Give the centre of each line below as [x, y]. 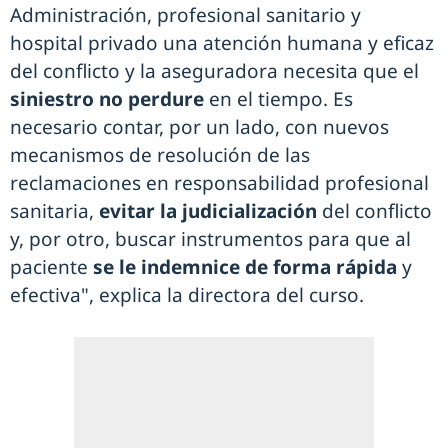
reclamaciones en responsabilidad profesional [219, 183]
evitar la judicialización [205, 211]
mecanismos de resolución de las [160, 155]
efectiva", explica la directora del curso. [187, 295]
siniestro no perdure [107, 99]
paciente [49, 267]
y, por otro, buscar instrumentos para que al [210, 239]
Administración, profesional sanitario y [185, 15]
